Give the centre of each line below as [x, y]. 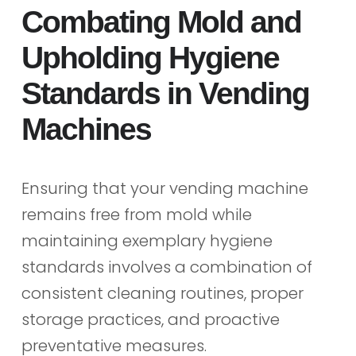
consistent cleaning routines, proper [162, 293]
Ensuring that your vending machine [164, 188]
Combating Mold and [161, 21]
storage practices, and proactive [150, 319]
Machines [86, 129]
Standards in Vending [165, 93]
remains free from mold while [136, 214]
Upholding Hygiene [150, 57]
